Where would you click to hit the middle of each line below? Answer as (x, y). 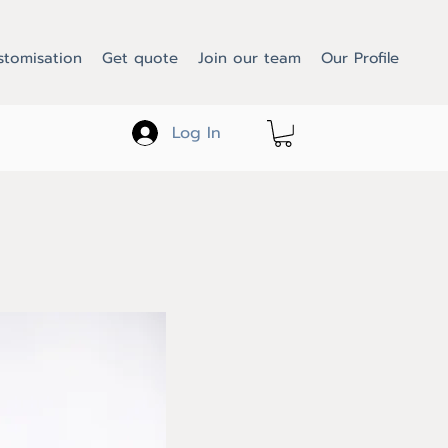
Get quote (140, 58)
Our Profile (360, 58)
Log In (196, 133)
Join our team (249, 58)
